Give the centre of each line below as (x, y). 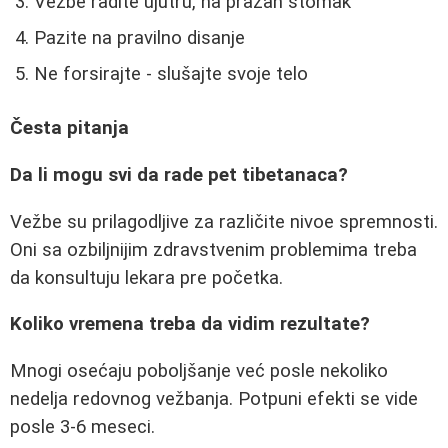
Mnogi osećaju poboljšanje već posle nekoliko (199, 371)
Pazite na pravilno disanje (139, 37)
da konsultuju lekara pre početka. (146, 277)
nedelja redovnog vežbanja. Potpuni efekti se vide (214, 399)
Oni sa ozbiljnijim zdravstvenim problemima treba (213, 249)
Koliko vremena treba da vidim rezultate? (190, 324)
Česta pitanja (69, 128)
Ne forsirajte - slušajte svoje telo (171, 73)
